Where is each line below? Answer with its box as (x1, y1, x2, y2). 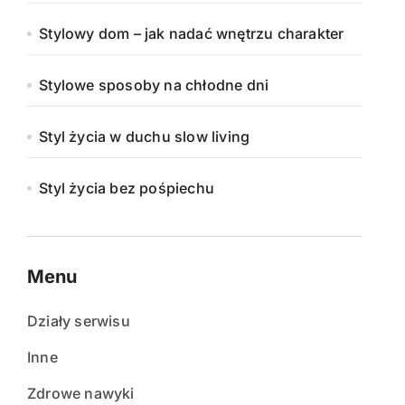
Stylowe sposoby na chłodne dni (39, 76, 269, 94)
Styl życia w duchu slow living (39, 127, 250, 146)
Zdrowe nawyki (27, 384, 135, 402)
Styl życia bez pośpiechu (39, 179, 215, 197)
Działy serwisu (27, 312, 130, 330)
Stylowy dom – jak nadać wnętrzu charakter (39, 24, 344, 42)
